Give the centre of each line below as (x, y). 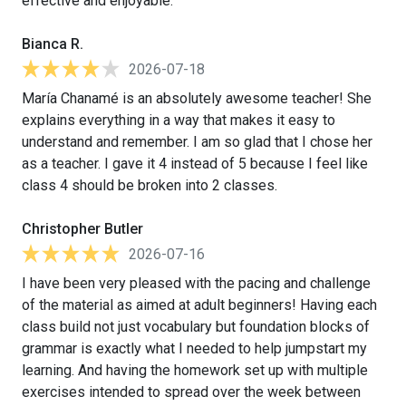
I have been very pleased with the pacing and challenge (196, 283)
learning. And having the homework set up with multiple (195, 370)
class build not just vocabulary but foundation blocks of (196, 326)
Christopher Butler (82, 228)
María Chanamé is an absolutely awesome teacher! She (197, 98)
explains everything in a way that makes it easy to (179, 120)
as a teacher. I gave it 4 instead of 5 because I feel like (195, 163)
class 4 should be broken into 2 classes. (150, 185)
